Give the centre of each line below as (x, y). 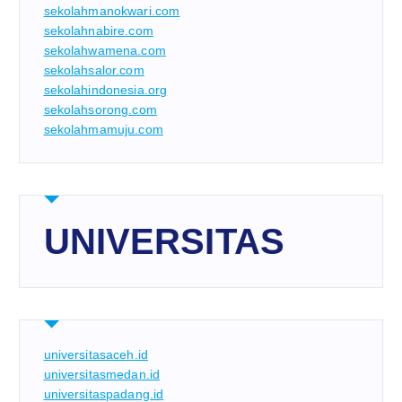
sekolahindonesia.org (105, 89)
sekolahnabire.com (98, 30)
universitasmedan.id (102, 374)
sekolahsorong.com (100, 109)
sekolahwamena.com (105, 50)
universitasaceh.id (96, 354)
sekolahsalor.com (94, 70)
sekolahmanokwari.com (112, 10)
